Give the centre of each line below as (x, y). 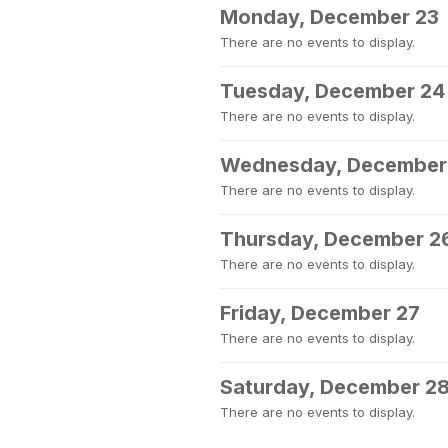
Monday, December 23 (329, 17)
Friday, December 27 (320, 313)
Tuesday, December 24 (332, 91)
